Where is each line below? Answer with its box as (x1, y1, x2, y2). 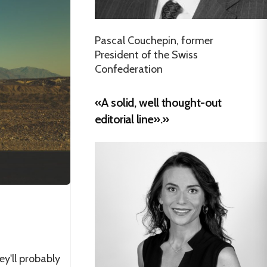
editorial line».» (95, 111, 169, 126)
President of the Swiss (95, 48, 198, 61)
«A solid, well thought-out (95, 95, 221, 110)
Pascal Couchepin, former (95, 33, 213, 47)
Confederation (95, 62, 163, 76)
